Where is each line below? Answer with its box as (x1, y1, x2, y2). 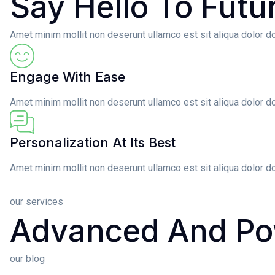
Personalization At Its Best (10, 134, 176, 151)
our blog (10, 253, 45, 265)
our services (10, 196, 63, 208)
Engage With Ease (10, 69, 125, 85)
